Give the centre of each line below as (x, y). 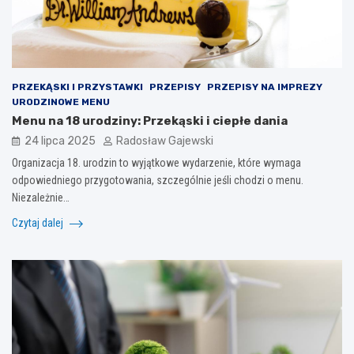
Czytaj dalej (39, 222)
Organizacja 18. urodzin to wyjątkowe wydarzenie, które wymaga (156, 162)
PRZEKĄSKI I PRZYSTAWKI (77, 87)
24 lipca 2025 (60, 141)
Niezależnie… (41, 197)
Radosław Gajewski (165, 141)
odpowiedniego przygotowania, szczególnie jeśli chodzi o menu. (158, 180)
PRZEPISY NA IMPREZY (265, 87)
